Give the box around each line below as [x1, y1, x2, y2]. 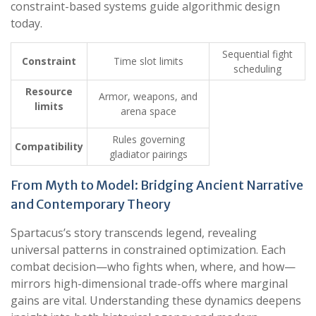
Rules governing [111, 133, 185, 146]
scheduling [233, 62, 281, 75]
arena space [120, 104, 176, 118]
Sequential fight [221, 47, 293, 61]
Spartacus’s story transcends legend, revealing [11, 225, 257, 241]
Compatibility [15, 140, 83, 153]
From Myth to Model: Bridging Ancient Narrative [11, 177, 303, 193]
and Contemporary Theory [11, 196, 171, 212]
